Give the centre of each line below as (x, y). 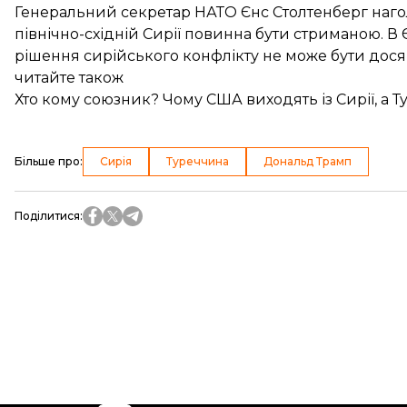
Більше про (47, 161)
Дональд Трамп (308, 161)
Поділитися (47, 216)
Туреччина (198, 161)
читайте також (69, 78)
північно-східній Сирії (99, 34)
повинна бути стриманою (283, 34)
